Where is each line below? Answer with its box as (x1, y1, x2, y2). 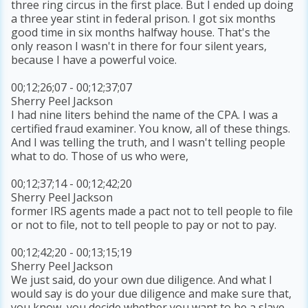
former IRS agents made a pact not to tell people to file (11, 203, 294, 219)
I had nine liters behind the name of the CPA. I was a (11, 107, 278, 123)
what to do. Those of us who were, (11, 148, 189, 164)
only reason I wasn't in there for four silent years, (11, 38, 267, 54)
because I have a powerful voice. (11, 52, 177, 68)
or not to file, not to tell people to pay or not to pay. (11, 217, 277, 233)
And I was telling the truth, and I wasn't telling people (11, 135, 286, 151)
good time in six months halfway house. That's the (11, 25, 271, 41)
